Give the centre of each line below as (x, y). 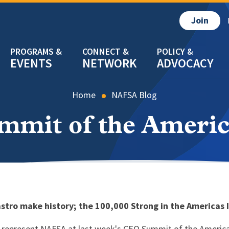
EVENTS (31, 63)
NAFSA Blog (134, 95)
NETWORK (109, 63)
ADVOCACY (185, 63)
